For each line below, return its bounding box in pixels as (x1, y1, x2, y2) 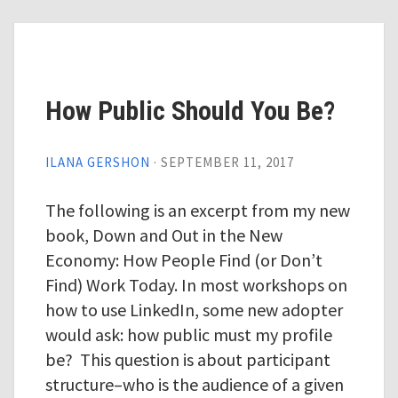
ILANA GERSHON (44, 154, 150, 171)
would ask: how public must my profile (44, 323, 332, 346)
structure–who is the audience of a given (44, 373, 344, 395)
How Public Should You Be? (44, 95, 335, 126)
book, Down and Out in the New (44, 224, 283, 246)
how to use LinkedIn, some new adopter (44, 298, 343, 321)
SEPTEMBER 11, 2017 (160, 154, 294, 171)
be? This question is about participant (44, 348, 330, 370)
